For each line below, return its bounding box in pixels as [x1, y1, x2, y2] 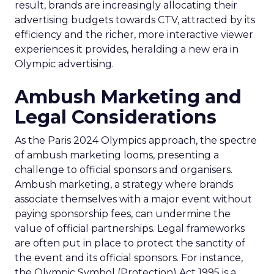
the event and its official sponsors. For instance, [15, 252, 243, 264]
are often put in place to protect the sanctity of [15, 237, 245, 249]
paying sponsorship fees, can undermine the [15, 208, 231, 220]
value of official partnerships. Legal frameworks [15, 223, 245, 234]
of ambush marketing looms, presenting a [15, 149, 219, 161]
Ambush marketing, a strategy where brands [15, 179, 233, 190]
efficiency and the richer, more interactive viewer [15, 29, 253, 40]
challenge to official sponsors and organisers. [15, 164, 232, 176]
